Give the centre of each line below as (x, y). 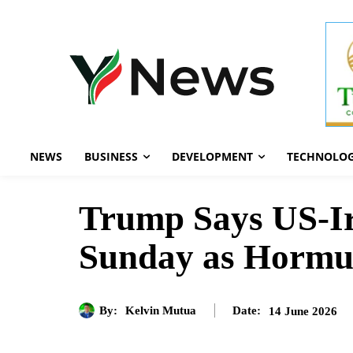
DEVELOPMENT (212, 157)
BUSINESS (111, 157)
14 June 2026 (303, 311)
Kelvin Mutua (161, 310)
